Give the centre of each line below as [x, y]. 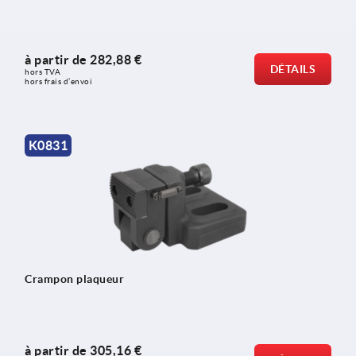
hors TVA [44, 72]
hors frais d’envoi [58, 82]
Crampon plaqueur [74, 279]
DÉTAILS [292, 70]
